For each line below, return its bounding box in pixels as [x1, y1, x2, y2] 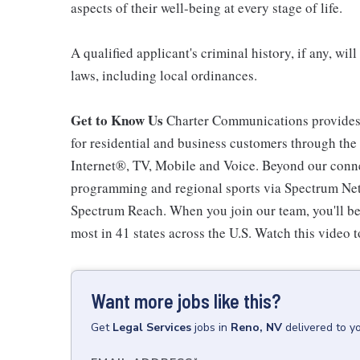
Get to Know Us [71, 110, 166, 130]
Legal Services [112, 320, 191, 335]
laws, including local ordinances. [71, 66, 257, 84]
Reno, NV [231, 320, 282, 335]
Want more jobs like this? [91, 289, 280, 313]
